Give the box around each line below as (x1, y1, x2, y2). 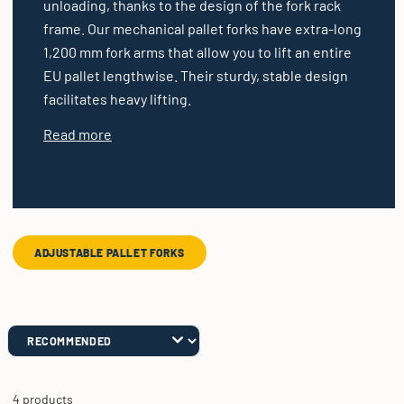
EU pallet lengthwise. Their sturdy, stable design (43, 67, 348, 84)
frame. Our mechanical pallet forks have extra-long (43, 20, 362, 37)
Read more (43, 125, 112, 142)
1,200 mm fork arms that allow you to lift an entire (43, 43, 352, 60)
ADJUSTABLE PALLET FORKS (34, 246, 185, 259)
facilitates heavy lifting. (43, 90, 191, 107)
